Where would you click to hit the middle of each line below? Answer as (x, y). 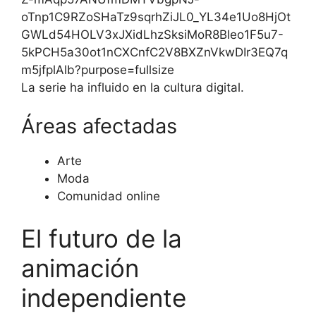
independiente (104, 297)
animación (80, 268)
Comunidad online (109, 196)
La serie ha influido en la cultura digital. (133, 87)
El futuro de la (102, 238)
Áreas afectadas (99, 126)
